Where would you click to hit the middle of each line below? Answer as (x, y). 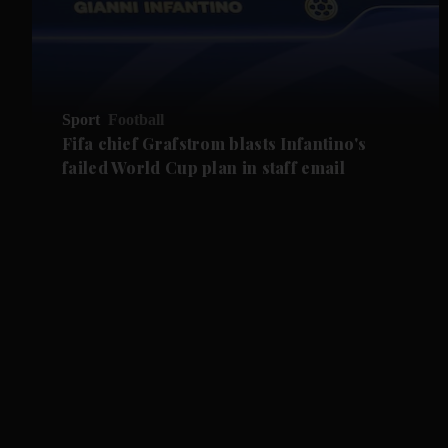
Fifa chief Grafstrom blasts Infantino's (214, 143)
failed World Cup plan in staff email (203, 167)
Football (136, 119)
